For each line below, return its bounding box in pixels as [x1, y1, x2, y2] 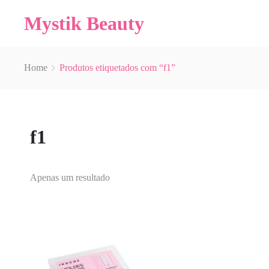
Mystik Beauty [24, 13, 144, 34]
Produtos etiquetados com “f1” [59, 62, 175, 73]
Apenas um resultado [30, 172, 110, 183]
